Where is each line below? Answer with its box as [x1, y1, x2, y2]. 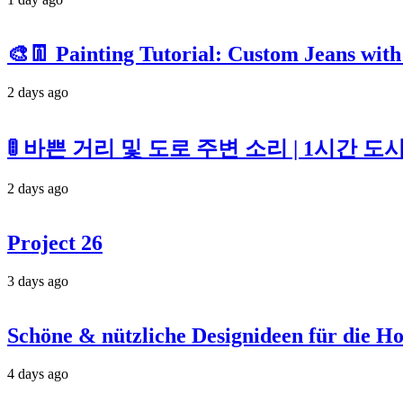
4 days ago [7, 366, 68, 381]
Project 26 [7, 231, 103, 255]
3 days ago [7, 273, 68, 290]
